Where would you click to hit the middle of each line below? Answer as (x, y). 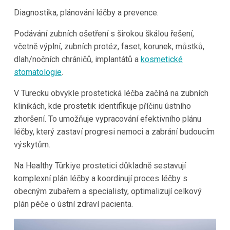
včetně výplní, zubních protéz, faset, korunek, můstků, (109, 46)
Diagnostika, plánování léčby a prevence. (86, 12)
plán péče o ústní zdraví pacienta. (73, 204)
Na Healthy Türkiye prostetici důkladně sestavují (100, 165)
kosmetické (161, 59)
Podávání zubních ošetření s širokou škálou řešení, (104, 33)
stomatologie (37, 72)
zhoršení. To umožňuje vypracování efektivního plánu (107, 119)
